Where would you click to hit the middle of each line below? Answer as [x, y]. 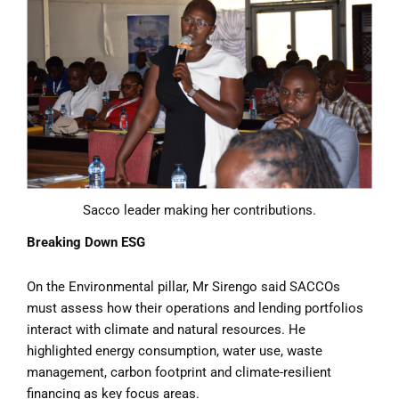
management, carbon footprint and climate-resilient [179, 372]
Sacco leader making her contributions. [199, 211]
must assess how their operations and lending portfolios [195, 308]
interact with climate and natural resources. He [166, 329]
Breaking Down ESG [86, 242]
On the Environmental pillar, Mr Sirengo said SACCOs [183, 286]
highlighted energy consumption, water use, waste [175, 350]
